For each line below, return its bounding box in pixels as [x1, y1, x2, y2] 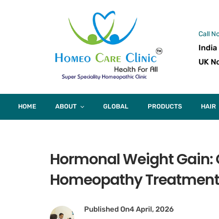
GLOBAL [103, 103, 129, 110]
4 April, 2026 [130, 205, 174, 214]
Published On [84, 205, 130, 214]
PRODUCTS [148, 103, 182, 110]
